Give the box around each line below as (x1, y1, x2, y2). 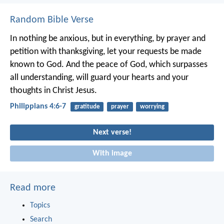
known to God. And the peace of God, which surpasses (10, 59, 207, 69)
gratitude (74, 103, 100, 110)
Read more (10, 182, 55, 193)
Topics (30, 201, 50, 209)
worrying (139, 103, 164, 110)
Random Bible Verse (10, 14, 93, 25)
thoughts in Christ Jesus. (10, 85, 97, 95)
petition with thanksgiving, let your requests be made (10, 46, 201, 56)
